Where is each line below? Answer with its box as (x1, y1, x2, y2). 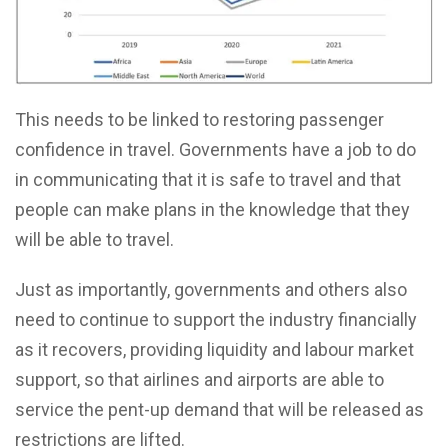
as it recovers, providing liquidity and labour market (15, 339, 414, 361)
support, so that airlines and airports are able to (15, 369, 384, 391)
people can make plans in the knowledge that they (15, 199, 410, 221)
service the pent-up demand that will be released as (15, 399, 424, 421)
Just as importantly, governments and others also (15, 279, 407, 301)
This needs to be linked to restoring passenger (15, 109, 384, 131)
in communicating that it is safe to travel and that (15, 169, 401, 191)
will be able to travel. (15, 229, 174, 251)
